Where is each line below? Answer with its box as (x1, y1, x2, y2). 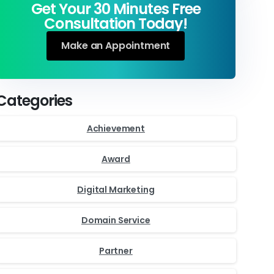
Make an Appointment (61, 38, 171, 53)
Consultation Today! (44, 13, 188, 34)
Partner (98, 244, 133, 257)
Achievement (86, 122, 145, 135)
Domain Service (81, 213, 150, 226)
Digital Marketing (77, 183, 155, 196)
